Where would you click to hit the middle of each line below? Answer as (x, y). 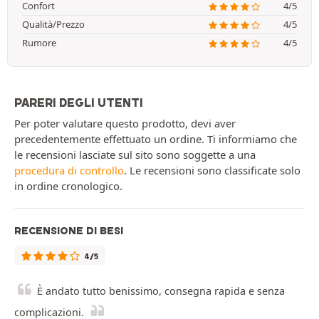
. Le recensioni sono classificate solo (212, 171)
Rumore (39, 43)
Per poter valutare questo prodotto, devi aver (125, 124)
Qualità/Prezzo (53, 25)
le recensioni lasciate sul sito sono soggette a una (135, 155)
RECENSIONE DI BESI (69, 231)
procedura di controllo (69, 171)
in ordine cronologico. (68, 186)
